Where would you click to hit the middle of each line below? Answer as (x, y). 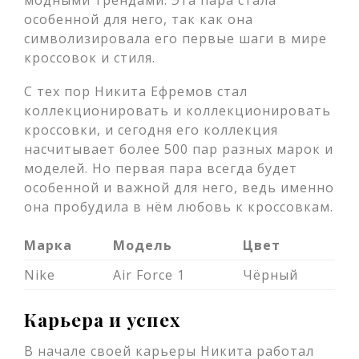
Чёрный (271, 275)
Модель (143, 245)
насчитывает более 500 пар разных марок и (179, 149)
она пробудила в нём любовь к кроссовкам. (179, 207)
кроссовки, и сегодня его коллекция (151, 130)
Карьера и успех (102, 319)
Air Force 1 (149, 275)
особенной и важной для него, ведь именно (179, 188)
